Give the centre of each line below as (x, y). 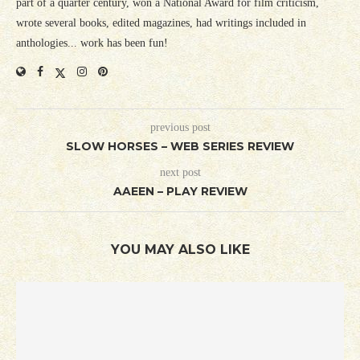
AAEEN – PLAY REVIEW (180, 192)
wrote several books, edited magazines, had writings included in (161, 23)
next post (180, 173)
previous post (180, 128)
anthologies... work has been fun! (92, 43)
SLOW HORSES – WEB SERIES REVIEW (180, 147)
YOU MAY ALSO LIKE (180, 250)
